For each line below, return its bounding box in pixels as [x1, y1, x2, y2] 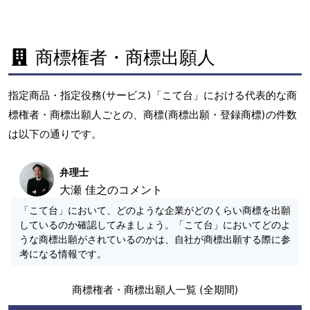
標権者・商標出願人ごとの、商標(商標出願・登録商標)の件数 [8, 107, 297, 121]
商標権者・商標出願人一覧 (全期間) [71, 282, 239, 296]
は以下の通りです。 [8, 127, 102, 140]
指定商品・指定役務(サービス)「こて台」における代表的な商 [8, 88, 297, 102]
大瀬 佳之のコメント [60, 182, 163, 197]
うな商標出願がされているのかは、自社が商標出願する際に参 [19, 232, 291, 245]
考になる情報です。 [19, 247, 107, 259]
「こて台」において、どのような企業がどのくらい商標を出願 [19, 203, 291, 216]
